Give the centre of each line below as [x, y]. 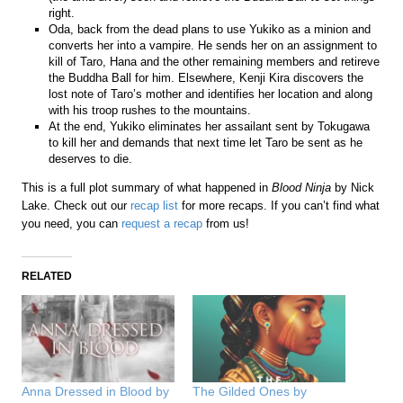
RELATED [47, 276]
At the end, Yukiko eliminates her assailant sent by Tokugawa [210, 126]
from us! [226, 223]
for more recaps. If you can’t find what [279, 205]
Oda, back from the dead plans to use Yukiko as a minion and [210, 29]
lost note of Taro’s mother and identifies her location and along [211, 94]
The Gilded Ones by [250, 391]
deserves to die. [91, 158]
